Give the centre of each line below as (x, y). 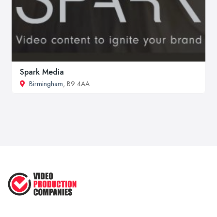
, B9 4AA (76, 84)
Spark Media (42, 72)
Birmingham (46, 84)
